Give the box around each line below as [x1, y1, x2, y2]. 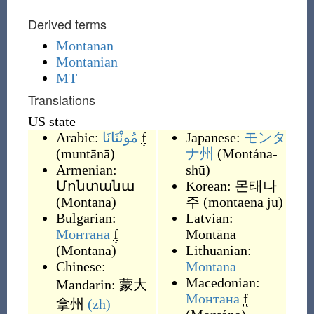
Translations [27, 90, 95, 109]
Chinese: [55, 259, 106, 274]
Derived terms [27, 15, 107, 33]
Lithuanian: [185, 243, 252, 258]
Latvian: [185, 210, 233, 226]
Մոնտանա [55, 178, 135, 193]
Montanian [55, 54, 118, 69]
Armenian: [55, 162, 117, 177]
